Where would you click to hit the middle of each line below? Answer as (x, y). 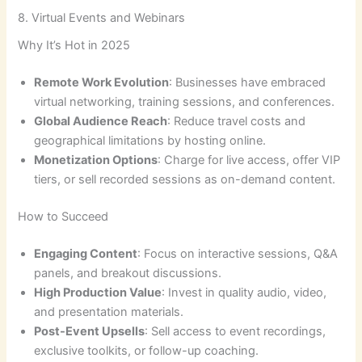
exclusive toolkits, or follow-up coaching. (147, 350)
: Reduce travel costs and (237, 122)
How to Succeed (63, 217)
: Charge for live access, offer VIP (249, 160)
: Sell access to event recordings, (236, 331)
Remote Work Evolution (102, 83)
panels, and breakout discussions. (128, 273)
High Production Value (98, 292)
